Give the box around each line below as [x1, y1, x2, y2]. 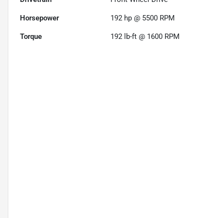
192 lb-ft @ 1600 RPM [110, 32, 180, 41]
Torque [20, 32, 42, 41]
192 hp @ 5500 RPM [110, 13, 175, 22]
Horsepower [20, 13, 59, 22]
